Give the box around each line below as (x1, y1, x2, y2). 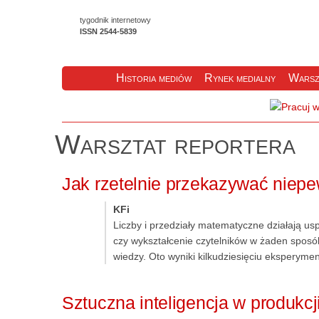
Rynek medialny (204, 72, 276, 85)
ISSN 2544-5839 (80, 27, 137, 36)
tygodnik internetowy (80, 16, 151, 24)
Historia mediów (115, 72, 192, 85)
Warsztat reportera (55, 130, 296, 160)
